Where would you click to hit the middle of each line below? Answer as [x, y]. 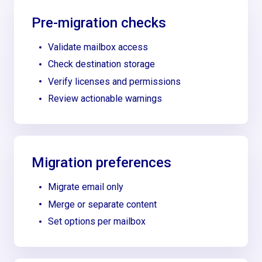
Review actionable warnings [105, 99]
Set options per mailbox [97, 221]
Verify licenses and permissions [115, 81]
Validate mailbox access [98, 47]
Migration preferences [102, 163]
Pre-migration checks [99, 23]
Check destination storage [102, 64]
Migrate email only [86, 187]
